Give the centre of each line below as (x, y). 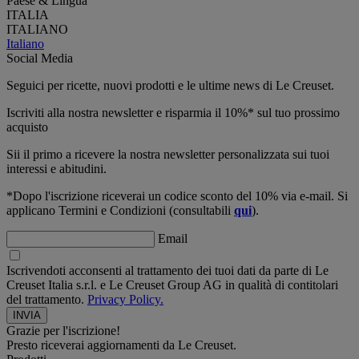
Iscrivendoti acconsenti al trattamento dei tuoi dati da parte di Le (167, 270)
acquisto (27, 127)
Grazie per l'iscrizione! (63, 330)
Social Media (40, 58)
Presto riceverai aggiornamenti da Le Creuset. (121, 345)
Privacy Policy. (125, 299)
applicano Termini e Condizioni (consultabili (120, 210)
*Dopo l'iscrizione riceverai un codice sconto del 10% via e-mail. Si (177, 196)
